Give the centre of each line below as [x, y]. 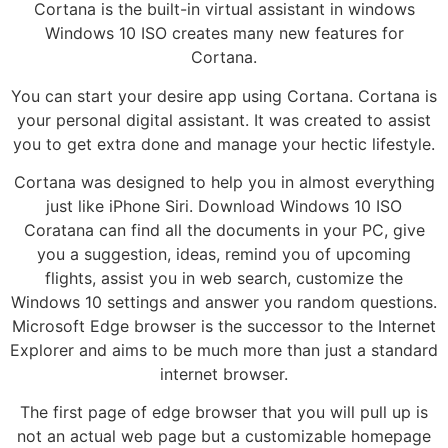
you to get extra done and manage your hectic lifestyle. [224, 143]
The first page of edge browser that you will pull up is [224, 412]
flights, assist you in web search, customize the [224, 277]
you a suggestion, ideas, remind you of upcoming [224, 253]
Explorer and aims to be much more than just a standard [224, 349]
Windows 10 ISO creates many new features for [224, 33]
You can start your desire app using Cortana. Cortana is [224, 95]
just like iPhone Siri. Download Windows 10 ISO [224, 205]
